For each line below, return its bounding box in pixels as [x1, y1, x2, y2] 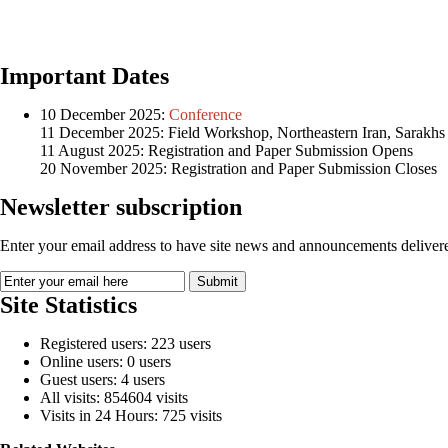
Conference [169, 106, 246, 123]
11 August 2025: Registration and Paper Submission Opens [40, 142, 413, 159]
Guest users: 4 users [40, 371, 165, 388]
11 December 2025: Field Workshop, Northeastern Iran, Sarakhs [40, 124, 445, 141]
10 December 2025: [40, 106, 169, 123]
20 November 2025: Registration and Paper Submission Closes [40, 160, 437, 177]
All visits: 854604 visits [40, 389, 188, 406]
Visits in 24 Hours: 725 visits [40, 407, 222, 424]
